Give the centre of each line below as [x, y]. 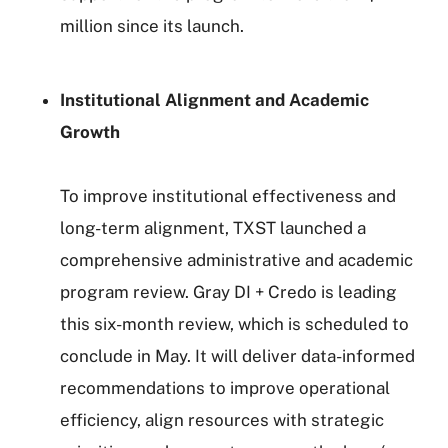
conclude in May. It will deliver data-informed [237, 356]
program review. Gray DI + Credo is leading [228, 292]
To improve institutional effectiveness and [228, 196]
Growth [90, 132]
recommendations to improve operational [225, 388]
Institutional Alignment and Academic [214, 100]
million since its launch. [152, 26]
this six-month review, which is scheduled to [234, 324]
